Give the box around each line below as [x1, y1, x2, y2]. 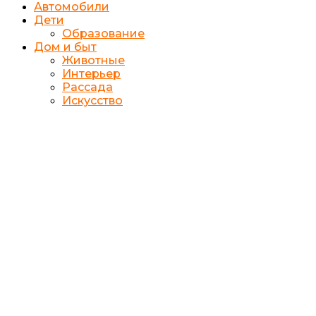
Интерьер [62, 66, 121, 80]
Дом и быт [34, 39, 97, 54]
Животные [62, 53, 125, 67]
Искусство [62, 93, 123, 107]
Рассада [62, 80, 113, 94]
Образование [62, 26, 145, 40]
